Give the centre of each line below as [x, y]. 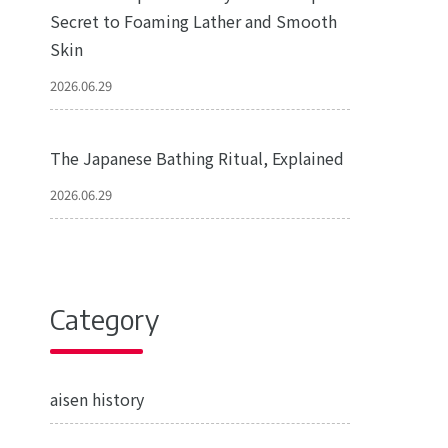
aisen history [96, 399]
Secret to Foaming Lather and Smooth [193, 21]
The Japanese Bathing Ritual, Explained [196, 158]
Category [104, 319]
